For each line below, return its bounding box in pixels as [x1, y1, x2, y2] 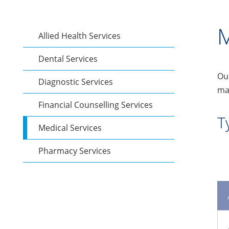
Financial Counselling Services [38, 99, 155, 110]
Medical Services [38, 122, 102, 133]
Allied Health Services [38, 30, 121, 41]
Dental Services [38, 53, 98, 64]
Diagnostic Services [38, 76, 113, 87]
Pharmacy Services [38, 145, 111, 156]
